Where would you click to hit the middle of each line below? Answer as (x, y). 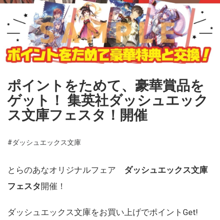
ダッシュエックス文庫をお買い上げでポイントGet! (103, 212)
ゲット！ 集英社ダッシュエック (108, 101)
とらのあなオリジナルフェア (66, 170)
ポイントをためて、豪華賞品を (106, 86)
